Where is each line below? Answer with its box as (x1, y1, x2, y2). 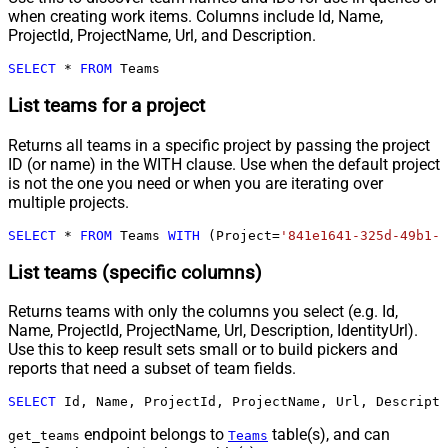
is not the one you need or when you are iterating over (8, 173, 383, 193)
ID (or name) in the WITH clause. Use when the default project (8, 154, 440, 174)
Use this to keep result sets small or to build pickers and (8, 340, 398, 360)
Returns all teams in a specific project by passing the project (8, 135, 430, 155)
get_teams (8, 428, 80, 444)
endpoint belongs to (80, 425, 228, 445)
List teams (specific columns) (8, 261, 262, 284)
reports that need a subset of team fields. (8, 359, 296, 379)
